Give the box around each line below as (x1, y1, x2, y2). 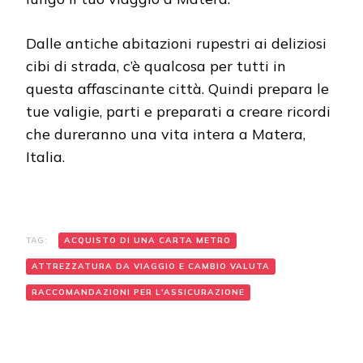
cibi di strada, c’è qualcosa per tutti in (26, 56, 286, 75)
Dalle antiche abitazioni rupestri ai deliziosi (26, 33, 327, 53)
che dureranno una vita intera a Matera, (26, 124, 305, 143)
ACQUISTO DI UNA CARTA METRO (64, 234, 231, 246)
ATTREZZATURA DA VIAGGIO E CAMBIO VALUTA (32, 260, 270, 271)
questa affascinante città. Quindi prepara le (26, 79, 329, 98)
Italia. (26, 147, 65, 166)
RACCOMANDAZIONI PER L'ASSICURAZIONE (32, 286, 245, 297)
